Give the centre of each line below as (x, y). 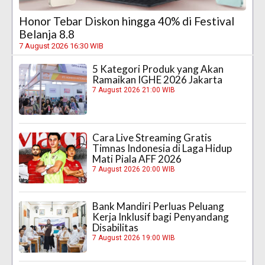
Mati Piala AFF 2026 (137, 159)
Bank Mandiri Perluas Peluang (159, 206)
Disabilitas (116, 228)
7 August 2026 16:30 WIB (61, 46)
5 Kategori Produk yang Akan (158, 69)
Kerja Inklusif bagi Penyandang (161, 217)
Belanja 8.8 (47, 34)
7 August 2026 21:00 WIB (134, 90)
